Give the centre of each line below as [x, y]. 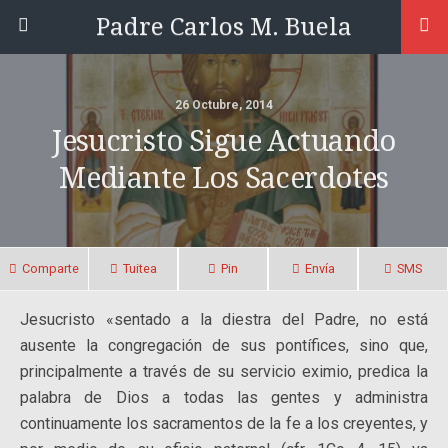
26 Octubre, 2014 [224, 105]
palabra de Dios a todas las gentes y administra [224, 397]
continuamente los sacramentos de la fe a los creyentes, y [224, 423]
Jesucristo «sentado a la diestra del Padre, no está [224, 319]
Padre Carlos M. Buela [224, 27]
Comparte [50, 268]
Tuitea [139, 268]
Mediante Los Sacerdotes [224, 178]
